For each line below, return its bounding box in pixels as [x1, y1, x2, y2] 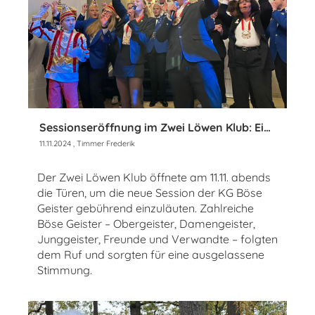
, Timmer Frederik [71, 139, 135, 149]
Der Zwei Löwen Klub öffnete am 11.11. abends [37, 170, 271, 185]
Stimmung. [37, 263, 92, 278]
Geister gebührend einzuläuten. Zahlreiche [37, 201, 254, 216]
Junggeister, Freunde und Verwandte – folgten [37, 232, 278, 247]
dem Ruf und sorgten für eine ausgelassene [37, 247, 264, 262]
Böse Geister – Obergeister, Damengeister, [37, 217, 255, 231]
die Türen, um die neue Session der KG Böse [37, 186, 262, 200]
